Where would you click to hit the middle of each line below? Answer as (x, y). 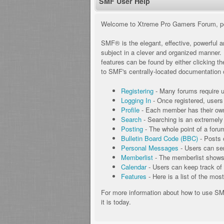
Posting (132, 128)
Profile (130, 109)
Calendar (134, 166)
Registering (137, 90)
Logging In (136, 100)
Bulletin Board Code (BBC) (159, 138)
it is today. (116, 201)
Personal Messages (150, 147)
